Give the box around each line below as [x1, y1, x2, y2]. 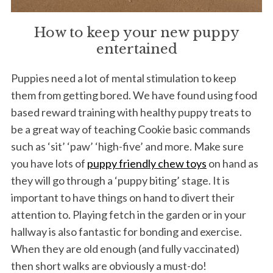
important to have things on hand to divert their [10, 190, 235, 204]
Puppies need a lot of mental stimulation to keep [10, 71, 236, 85]
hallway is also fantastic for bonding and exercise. [10, 224, 242, 238]
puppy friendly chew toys [87, 156, 207, 170]
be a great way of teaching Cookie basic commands [10, 122, 250, 136]
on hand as [206, 156, 258, 170]
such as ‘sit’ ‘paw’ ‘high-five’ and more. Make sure [10, 139, 244, 153]
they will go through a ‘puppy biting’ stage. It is [10, 173, 230, 187]
